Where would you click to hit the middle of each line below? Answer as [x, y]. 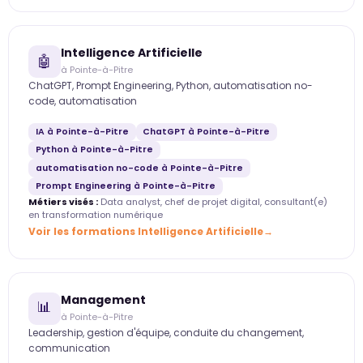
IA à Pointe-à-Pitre [82, 131]
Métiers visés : [63, 202]
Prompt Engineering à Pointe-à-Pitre [125, 186]
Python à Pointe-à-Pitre [94, 150]
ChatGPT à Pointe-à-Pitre [207, 131]
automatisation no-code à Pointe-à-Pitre [139, 168]
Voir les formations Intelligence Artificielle [146, 232]
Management [103, 300]
